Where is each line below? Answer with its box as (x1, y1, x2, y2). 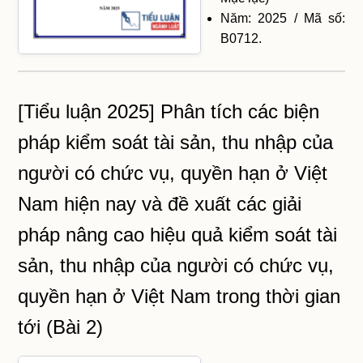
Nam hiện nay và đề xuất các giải (18, 193, 302, 216)
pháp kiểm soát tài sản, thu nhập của (18, 131, 334, 154)
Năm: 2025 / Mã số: (220, 11, 345, 25)
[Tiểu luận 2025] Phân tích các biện (18, 100, 320, 123)
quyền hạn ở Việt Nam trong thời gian (18, 285, 341, 308)
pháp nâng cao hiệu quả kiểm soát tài (18, 224, 338, 246)
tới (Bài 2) (18, 316, 104, 339)
